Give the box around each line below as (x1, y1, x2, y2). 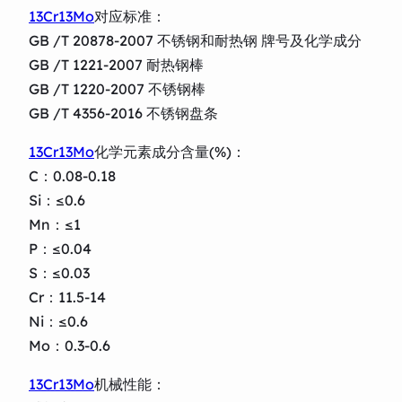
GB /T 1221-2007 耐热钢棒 (29, 55, 204, 74)
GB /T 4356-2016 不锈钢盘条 (29, 103, 218, 122)
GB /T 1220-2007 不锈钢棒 (29, 79, 205, 98)
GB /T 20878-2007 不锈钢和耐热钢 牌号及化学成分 (29, 31, 362, 49)
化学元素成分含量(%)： (94, 142, 246, 161)
